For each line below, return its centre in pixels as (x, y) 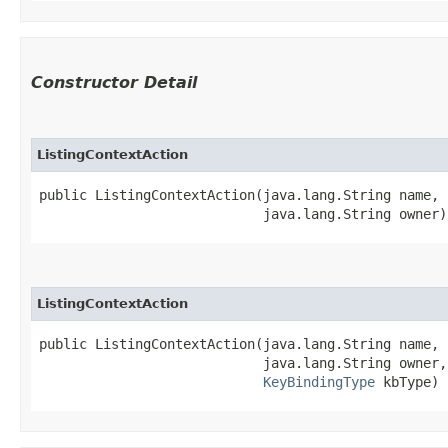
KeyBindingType (319, 381)
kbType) (407, 381)
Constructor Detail (114, 82)
